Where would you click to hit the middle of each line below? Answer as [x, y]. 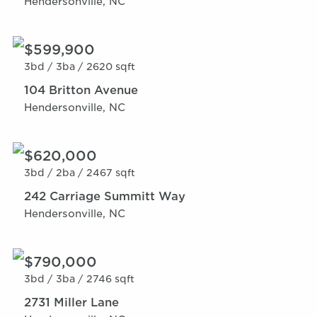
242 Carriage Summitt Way [105, 197]
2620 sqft [110, 67]
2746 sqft [110, 279]
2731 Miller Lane [71, 303]
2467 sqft [110, 173]
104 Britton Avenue [81, 91]
